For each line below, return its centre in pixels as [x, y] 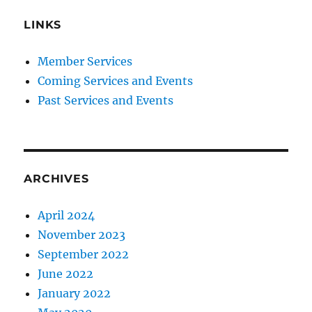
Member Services [85, 62]
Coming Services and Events [116, 81]
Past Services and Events [106, 101]
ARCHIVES [56, 179]
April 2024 [67, 216]
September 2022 [84, 255]
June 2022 [66, 274]
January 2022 [75, 294]
